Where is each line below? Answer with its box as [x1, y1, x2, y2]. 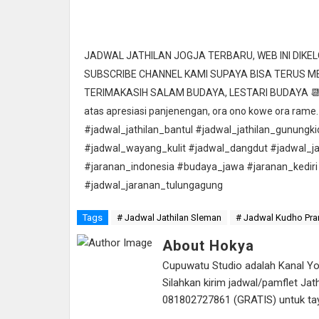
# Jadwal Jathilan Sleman [117, 211, 221, 223]
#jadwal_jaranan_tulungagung [84, 179, 223, 191]
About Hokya [162, 236, 254, 254]
